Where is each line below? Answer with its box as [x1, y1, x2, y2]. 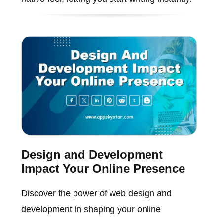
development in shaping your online [21, 204, 161, 214]
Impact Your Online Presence [21, 161, 185, 175]
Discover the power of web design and [21, 188, 172, 198]
